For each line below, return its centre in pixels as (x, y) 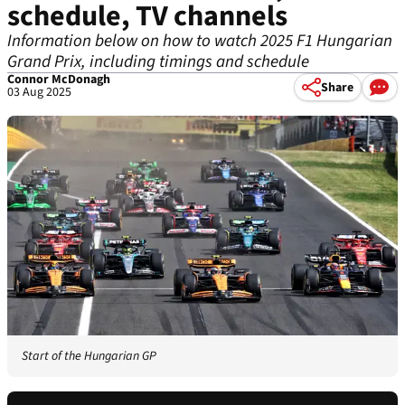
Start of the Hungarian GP (89, 357)
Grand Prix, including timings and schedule (158, 62)
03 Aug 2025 (39, 92)
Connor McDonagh (59, 80)
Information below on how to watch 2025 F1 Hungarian (200, 41)
